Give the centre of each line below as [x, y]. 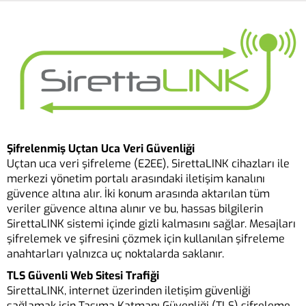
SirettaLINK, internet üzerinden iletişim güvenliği [129, 291]
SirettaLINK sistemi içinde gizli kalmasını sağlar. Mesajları [151, 224]
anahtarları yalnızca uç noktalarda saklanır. [115, 254]
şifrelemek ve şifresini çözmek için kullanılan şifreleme [146, 239]
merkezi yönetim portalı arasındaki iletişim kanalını [136, 179]
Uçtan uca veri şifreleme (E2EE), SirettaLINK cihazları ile [148, 164]
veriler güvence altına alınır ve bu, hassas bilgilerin [135, 209]
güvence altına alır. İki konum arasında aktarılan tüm [138, 194]
